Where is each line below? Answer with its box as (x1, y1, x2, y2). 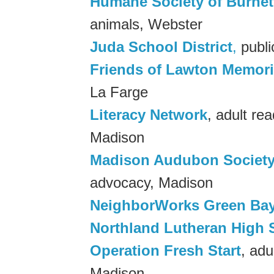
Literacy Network (90, 106, 207, 123)
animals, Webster (90, 15, 202, 32)
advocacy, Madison (90, 174, 213, 191)
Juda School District (90, 38, 232, 55)
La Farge (90, 83, 148, 100)
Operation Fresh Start (90, 242, 241, 259)
